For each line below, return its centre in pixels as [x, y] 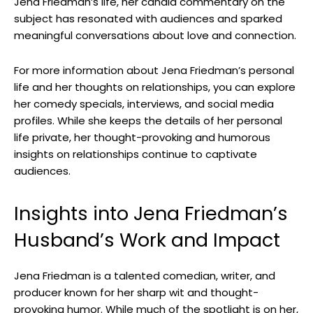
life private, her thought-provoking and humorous [142, 138]
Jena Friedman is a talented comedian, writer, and [145, 276]
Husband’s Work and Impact [147, 240]
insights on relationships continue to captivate [136, 154]
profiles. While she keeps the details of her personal [148, 121]
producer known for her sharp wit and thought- [136, 293]
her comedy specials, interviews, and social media [144, 104]
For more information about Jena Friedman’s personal [154, 71]
